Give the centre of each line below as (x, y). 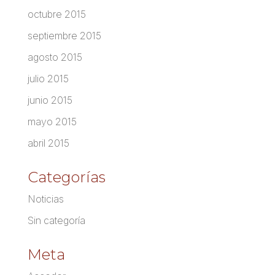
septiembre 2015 (64, 36)
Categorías (66, 177)
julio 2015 (48, 79)
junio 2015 (50, 100)
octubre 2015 (56, 14)
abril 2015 (48, 143)
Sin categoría (56, 221)
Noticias (45, 199)
